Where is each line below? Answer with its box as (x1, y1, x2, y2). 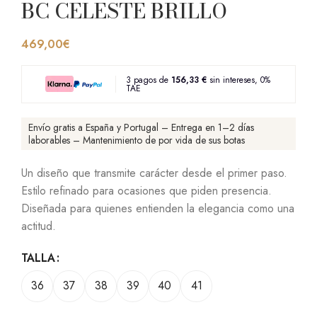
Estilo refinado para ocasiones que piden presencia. (21, 182, 272, 199)
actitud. (21, 217, 56, 234)
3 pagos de (125, 73, 171, 86)
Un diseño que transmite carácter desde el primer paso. (21, 164, 287, 181)
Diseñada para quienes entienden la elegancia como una (21, 200, 294, 217)
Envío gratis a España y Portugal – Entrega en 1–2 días (28, 120, 254, 134)
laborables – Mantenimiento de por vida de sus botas (28, 132, 245, 147)
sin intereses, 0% (206, 73, 270, 86)
